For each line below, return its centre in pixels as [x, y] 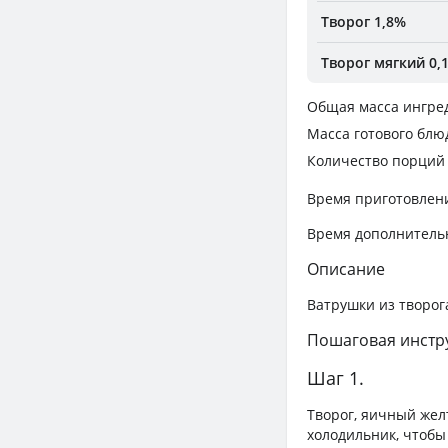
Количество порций [376, 160]
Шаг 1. [335, 378]
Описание [346, 269]
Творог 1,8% [363, 22]
